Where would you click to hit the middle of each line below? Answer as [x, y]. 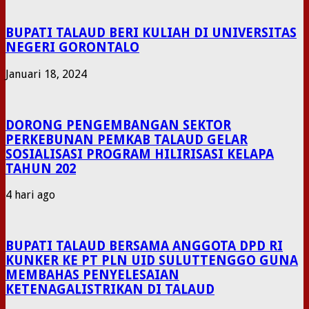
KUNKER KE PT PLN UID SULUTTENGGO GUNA [152, 260]
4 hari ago [30, 195]
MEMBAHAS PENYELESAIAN [92, 275]
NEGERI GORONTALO [72, 48]
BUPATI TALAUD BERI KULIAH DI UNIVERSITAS [151, 33]
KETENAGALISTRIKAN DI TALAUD [110, 289]
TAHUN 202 [41, 168]
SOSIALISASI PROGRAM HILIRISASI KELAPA [140, 154]
